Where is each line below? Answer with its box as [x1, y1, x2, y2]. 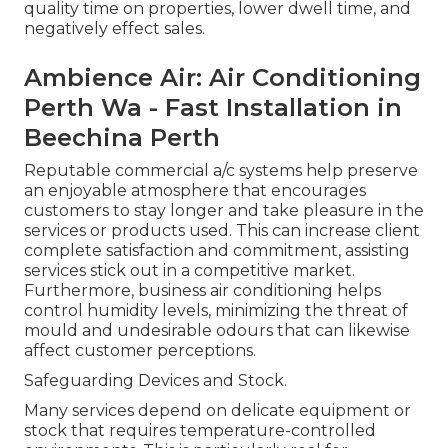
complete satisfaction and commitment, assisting [24, 241, 410, 261]
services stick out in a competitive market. [24, 261, 355, 281]
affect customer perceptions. [24, 341, 256, 361]
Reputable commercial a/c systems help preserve [24, 161, 418, 181]
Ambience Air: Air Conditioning [24, 63, 421, 93]
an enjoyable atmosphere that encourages [24, 181, 366, 201]
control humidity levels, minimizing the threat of [24, 301, 408, 321]
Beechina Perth [24, 123, 220, 153]
